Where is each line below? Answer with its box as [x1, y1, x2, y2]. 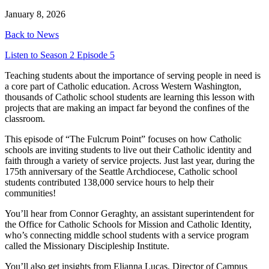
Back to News [5, 29, 59, 40]
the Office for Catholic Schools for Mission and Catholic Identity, [5, 219, 252, 230]
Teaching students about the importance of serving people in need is [5, 70, 261, 81]
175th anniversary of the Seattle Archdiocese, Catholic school [5, 166, 237, 177]
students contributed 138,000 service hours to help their [5, 177, 214, 188]
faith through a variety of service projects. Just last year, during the [5, 156, 255, 166]
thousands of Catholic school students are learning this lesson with [5, 92, 255, 103]
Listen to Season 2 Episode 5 [5, 50, 115, 61]
